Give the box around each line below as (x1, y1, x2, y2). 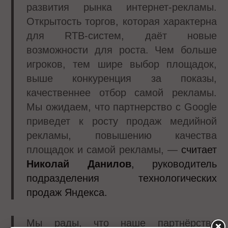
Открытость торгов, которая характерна (26, 15, 217, 27)
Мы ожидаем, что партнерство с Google (26, 101, 217, 112)
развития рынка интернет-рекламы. (26, 1, 217, 13)
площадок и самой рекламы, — (26, 144, 181, 155)
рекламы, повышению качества (26, 129, 217, 141)
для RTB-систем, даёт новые (26, 30, 217, 41)
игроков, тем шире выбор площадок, (26, 58, 217, 70)
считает (181, 144, 217, 155)
